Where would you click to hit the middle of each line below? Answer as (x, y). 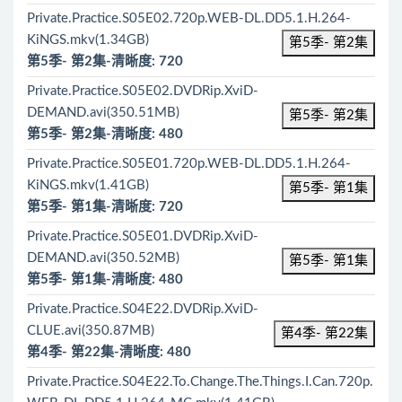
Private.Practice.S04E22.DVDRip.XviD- (143, 309)
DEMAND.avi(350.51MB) (103, 113)
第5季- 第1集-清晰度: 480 (105, 280)
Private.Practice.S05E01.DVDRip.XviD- (143, 236)
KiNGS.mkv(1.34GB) (88, 40)
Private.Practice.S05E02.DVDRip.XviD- (143, 91)
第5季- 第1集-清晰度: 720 (105, 207)
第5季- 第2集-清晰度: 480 (105, 134)
